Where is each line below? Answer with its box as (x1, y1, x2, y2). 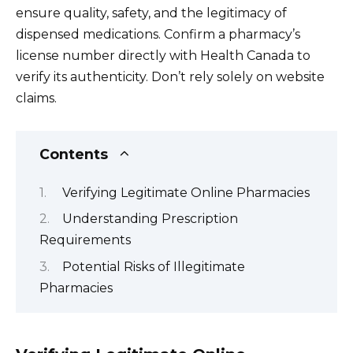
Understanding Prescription (62, 211, 238, 227)
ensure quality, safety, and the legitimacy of (16, 6, 287, 21)
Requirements (39, 232, 131, 248)
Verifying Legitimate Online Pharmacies (62, 184, 310, 200)
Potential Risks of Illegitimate (62, 258, 245, 274)
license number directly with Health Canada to (16, 48, 310, 64)
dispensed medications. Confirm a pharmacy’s (16, 27, 300, 43)
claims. (16, 91, 57, 106)
